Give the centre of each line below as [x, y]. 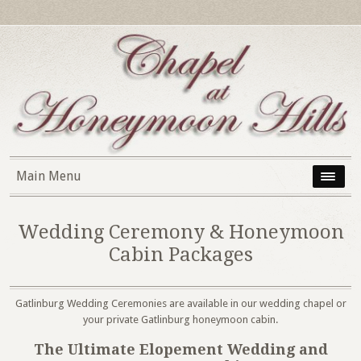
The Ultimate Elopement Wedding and [180, 350]
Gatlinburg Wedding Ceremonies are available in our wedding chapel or [180, 304]
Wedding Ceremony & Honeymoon [180, 232]
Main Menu [49, 176]
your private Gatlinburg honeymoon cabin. [180, 320]
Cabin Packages [180, 255]
